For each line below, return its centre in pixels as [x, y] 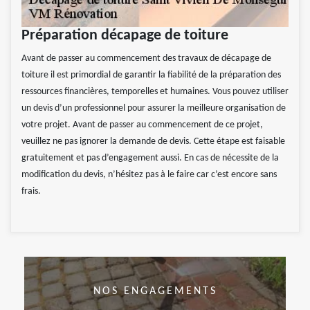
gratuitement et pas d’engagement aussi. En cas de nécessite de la [150, 158]
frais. [31, 192]
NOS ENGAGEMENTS [155, 291]
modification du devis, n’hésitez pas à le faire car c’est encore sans [149, 175]
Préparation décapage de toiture [125, 36]
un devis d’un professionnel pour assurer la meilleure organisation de [154, 109]
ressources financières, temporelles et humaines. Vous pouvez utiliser [155, 92]
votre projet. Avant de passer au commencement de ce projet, [142, 125]
